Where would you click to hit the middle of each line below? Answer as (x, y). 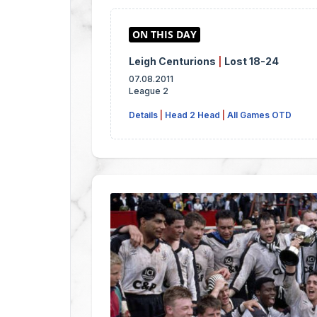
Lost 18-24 (252, 62)
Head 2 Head (192, 115)
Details (143, 115)
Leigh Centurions (173, 62)
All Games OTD (259, 115)
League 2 (149, 91)
